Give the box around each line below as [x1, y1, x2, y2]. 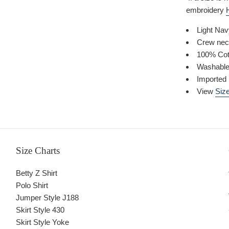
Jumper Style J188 [15, 193, 79, 202]
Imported [197, 75, 226, 84]
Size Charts [15, 145, 60, 156]
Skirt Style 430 [15, 205, 64, 215]
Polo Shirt [15, 181, 48, 190]
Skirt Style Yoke [15, 218, 69, 227]
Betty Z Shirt [15, 169, 57, 178]
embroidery [186, 6, 226, 15]
